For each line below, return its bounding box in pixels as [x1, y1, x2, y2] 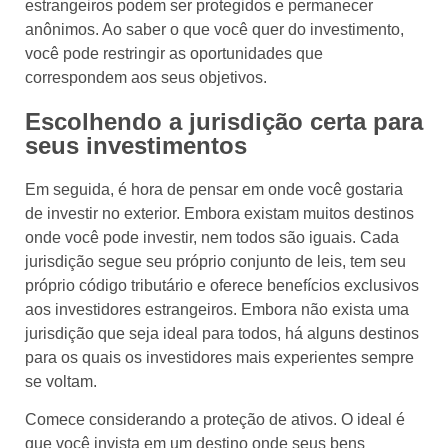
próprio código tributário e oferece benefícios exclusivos [25, 276, 419, 294]
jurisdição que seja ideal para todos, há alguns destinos [25, 324, 419, 342]
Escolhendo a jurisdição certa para [25, 108, 423, 136]
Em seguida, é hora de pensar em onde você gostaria [25, 180, 403, 198]
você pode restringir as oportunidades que [25, 45, 323, 63]
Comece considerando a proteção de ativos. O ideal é [25, 411, 405, 429]
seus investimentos [25, 132, 247, 160]
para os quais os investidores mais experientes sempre [25, 348, 414, 366]
